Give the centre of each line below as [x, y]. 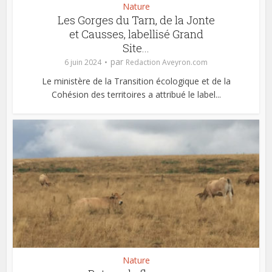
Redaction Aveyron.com [167, 62]
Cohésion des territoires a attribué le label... [136, 94]
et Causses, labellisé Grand [136, 34]
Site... [136, 48]
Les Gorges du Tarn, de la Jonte [136, 20]
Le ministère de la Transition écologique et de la [136, 81]
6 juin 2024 [83, 62]
